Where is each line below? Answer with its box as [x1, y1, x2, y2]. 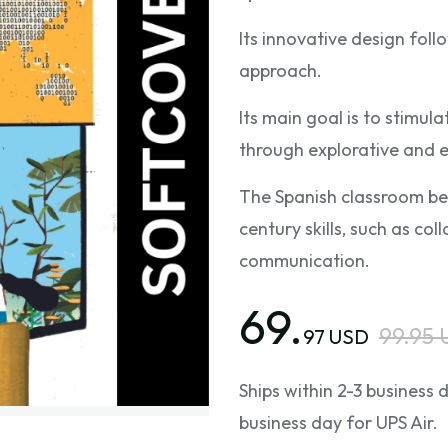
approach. [239, 59, 322, 82]
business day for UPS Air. [239, 411, 438, 434]
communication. [239, 249, 370, 272]
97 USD [303, 324, 369, 349]
